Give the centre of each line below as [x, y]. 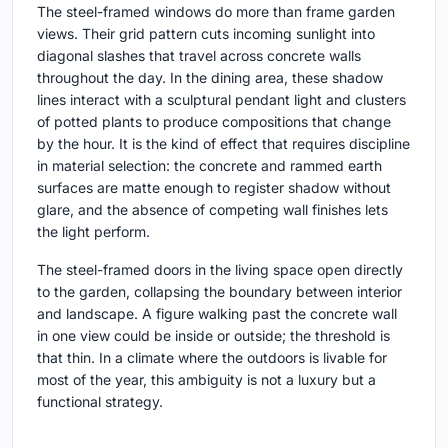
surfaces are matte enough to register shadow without [214, 188]
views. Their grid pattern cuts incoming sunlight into [206, 34]
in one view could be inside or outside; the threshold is [213, 336]
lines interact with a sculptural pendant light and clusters [221, 100]
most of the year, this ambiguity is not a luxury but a [206, 380]
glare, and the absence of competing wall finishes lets [212, 210]
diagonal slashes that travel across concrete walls [199, 56]
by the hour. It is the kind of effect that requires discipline [223, 144]
